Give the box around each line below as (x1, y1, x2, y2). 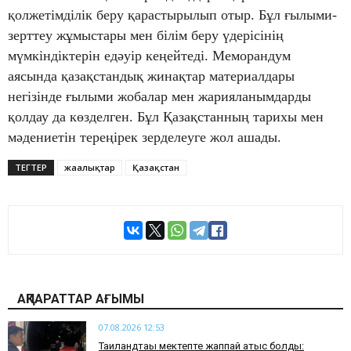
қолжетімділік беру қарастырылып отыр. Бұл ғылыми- (8, 7, 337, 24)
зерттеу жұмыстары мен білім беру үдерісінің (8, 27, 284, 44)
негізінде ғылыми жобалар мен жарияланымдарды (8, 89, 311, 105)
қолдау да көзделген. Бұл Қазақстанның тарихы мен (8, 109, 324, 125)
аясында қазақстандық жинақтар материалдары (8, 68, 295, 85)
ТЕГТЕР (15, 161, 47, 174)
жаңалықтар (64, 161, 115, 174)
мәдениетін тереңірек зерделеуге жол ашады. (8, 129, 281, 146)
